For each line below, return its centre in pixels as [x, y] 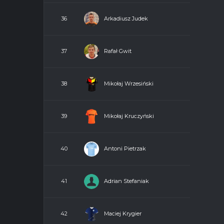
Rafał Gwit [118, 51]
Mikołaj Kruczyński [129, 116]
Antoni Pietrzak [125, 148]
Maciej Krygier [123, 213]
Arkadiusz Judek [126, 18]
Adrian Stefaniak [126, 181]
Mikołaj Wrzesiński [129, 83]
